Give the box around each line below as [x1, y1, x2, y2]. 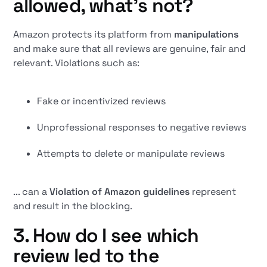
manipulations [174, 28, 239, 41]
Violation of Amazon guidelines [49, 185, 190, 198]
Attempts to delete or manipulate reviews [37, 147, 225, 160]
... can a [13, 185, 50, 198]
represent [190, 185, 237, 198]
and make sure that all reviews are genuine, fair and [13, 42, 246, 55]
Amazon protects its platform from [13, 28, 175, 41]
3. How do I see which [13, 223, 199, 247]
